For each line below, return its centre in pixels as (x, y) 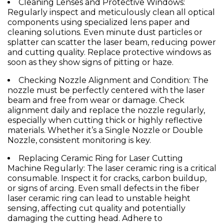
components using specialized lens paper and (99, 22)
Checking (38, 80)
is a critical (196, 168)
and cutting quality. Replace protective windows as (109, 52)
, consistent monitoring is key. (93, 140)
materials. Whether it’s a (56, 130)
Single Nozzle (132, 130)
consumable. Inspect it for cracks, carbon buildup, (107, 178)
